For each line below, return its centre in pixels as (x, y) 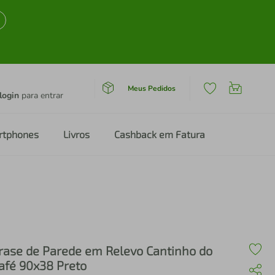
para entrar (41, 95)
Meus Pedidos (151, 88)
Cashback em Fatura (160, 134)
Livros (76, 134)
